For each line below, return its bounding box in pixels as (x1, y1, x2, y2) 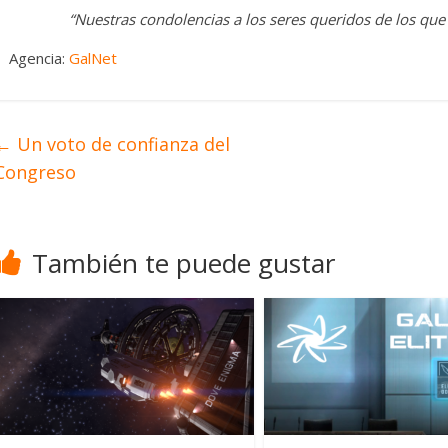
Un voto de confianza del (12, 132, 230, 157)
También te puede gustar (32, 245, 335, 282)
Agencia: (9, 48, 69, 69)
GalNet (69, 48, 117, 69)
